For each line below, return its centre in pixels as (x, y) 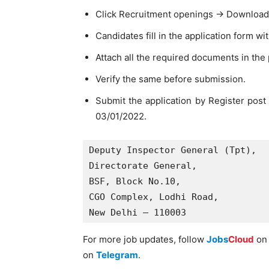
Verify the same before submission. (171, 79)
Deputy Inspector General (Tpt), (173, 150)
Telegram (117, 255)
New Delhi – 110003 (138, 213)
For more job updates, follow (145, 239)
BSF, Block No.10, (138, 181)
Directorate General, (146, 166)
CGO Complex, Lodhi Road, (156, 197)
